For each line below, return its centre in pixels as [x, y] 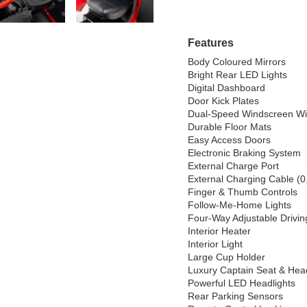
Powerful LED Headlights [242, 283]
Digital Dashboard [226, 88]
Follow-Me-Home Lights [240, 205]
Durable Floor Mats [230, 127]
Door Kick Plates [223, 101]
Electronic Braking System [244, 153]
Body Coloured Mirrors [237, 62]
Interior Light [215, 244]
